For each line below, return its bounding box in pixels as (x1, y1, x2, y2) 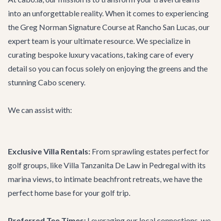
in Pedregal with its (140, 160, 206, 170)
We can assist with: (8, 105, 72, 114)
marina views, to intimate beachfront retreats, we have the (8, 174, 202, 184)
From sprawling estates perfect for (90, 147, 209, 156)
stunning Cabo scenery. (8, 77, 85, 87)
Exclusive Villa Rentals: (8, 147, 90, 156)
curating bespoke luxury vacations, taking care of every (8, 50, 193, 59)
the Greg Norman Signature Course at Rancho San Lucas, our (8, 22, 210, 32)
